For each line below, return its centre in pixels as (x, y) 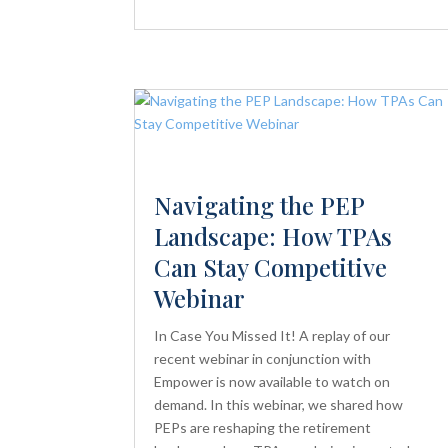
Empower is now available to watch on (272, 382)
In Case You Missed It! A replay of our (272, 336)
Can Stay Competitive (271, 267)
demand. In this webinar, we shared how (279, 405)
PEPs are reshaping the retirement (263, 428)
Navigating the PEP (259, 205)
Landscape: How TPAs (273, 236)
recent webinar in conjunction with (263, 359)
